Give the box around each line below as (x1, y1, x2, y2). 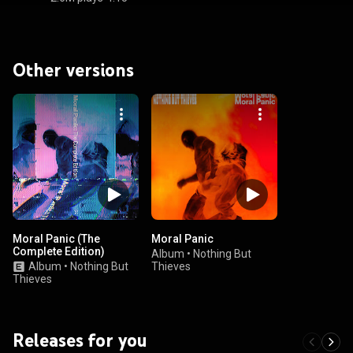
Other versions (13, 58, 134, 81)
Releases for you (13, 329, 147, 351)
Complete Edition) (13, 245, 105, 258)
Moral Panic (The (13, 232, 100, 245)
